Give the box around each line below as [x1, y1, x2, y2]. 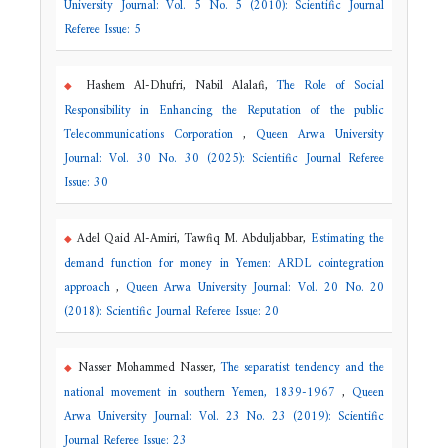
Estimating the [310, 227, 385, 250]
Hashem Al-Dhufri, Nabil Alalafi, [76, 74, 278, 97]
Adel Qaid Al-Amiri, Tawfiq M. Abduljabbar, [72, 227, 311, 250]
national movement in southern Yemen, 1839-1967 [63, 381, 343, 404]
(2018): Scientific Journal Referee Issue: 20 [63, 300, 279, 323]
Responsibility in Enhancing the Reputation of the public [63, 99, 385, 122]
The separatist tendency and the [221, 356, 385, 379]
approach [63, 276, 117, 299]
